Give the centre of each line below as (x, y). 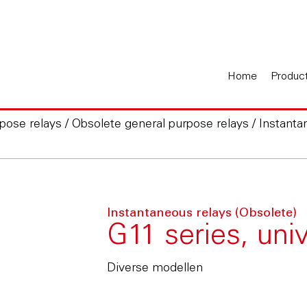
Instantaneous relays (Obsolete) (202, 214)
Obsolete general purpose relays (160, 125)
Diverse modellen (155, 269)
